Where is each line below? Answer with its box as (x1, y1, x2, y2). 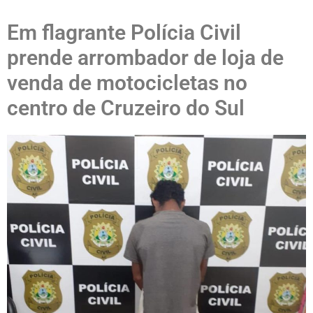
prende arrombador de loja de (7, 45, 284, 70)
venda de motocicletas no (7, 71, 247, 95)
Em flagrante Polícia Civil (7, 20, 241, 45)
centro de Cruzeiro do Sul (7, 96, 245, 120)
